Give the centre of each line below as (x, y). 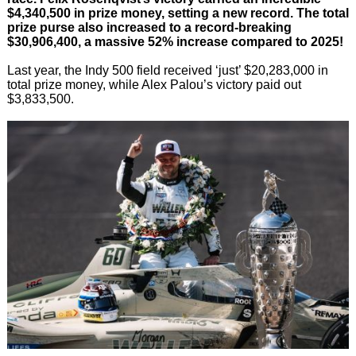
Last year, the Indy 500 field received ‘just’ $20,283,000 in (167, 70)
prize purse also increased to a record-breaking (149, 27)
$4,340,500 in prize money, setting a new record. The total (178, 13)
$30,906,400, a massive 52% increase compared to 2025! (175, 41)
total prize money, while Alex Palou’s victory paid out (154, 84)
